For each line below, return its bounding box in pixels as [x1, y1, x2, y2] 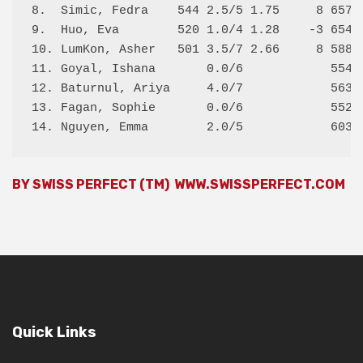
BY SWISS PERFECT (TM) [12, 177, 174, 192]
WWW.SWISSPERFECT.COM [174, 177, 345, 192]
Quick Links [12, 323, 96, 341]
